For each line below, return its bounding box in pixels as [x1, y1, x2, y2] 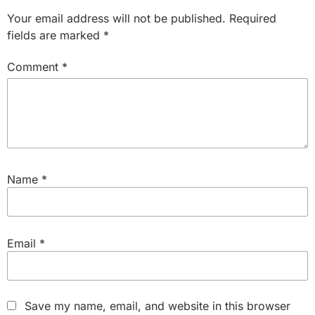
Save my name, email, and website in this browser [25, 298, 290, 313]
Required [229, 11, 276, 25]
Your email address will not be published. [7, 11, 226, 25]
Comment [7, 59, 62, 74]
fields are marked [7, 27, 103, 42]
